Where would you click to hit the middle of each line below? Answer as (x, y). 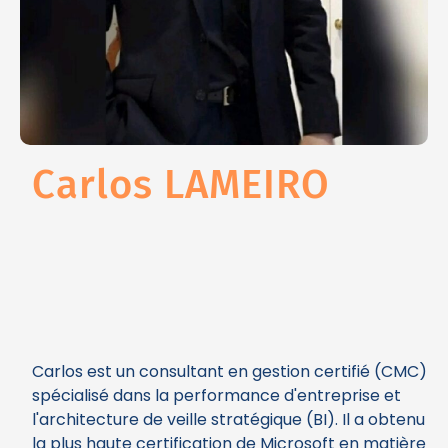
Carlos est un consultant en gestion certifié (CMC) (229, 372)
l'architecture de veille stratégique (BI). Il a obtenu (228, 420)
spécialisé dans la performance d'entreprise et (216, 396)
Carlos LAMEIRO (181, 185)
